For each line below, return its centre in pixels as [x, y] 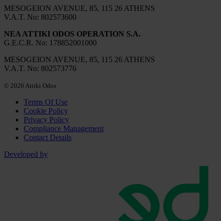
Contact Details [48, 138]
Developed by [26, 154]
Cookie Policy [46, 111]
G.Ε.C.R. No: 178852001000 [50, 43]
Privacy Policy [46, 120]
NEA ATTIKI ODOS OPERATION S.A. [72, 34]
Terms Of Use [46, 102]
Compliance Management [64, 129]
